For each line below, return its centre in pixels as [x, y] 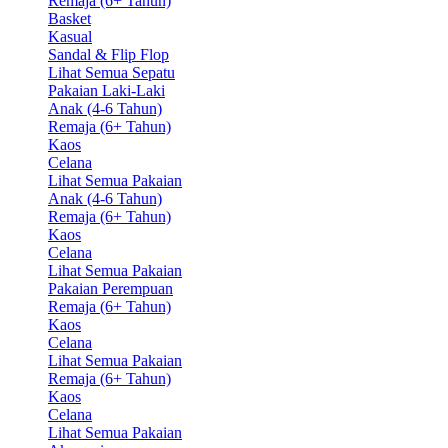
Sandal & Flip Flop [108, 54]
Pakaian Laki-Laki [106, 90]
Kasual [70, 36]
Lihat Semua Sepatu [111, 72]
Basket [69, 18]
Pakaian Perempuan [110, 288]
